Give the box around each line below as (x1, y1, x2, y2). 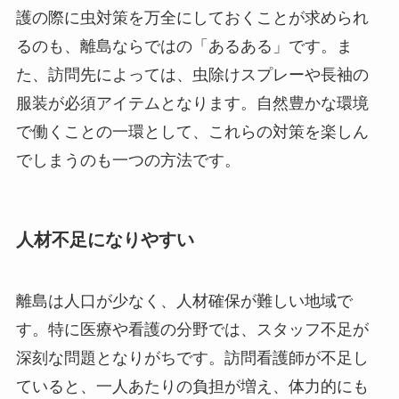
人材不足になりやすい (15, 229, 194, 249)
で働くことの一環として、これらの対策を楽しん (15, 123, 369, 142)
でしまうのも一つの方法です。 (15, 151, 240, 170)
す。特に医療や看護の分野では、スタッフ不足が (15, 320, 369, 338)
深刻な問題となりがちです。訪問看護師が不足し (15, 348, 369, 367)
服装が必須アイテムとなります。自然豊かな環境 (15, 94, 369, 113)
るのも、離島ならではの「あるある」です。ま (15, 37, 353, 56)
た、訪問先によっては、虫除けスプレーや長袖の (15, 66, 369, 85)
